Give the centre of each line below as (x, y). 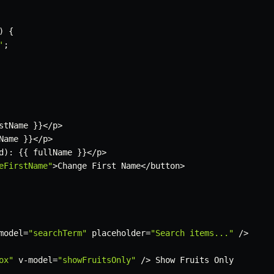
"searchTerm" (57, 233)
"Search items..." (192, 233)
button (165, 166)
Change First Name (99, 166)
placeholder (116, 233)
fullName (53, 153)
